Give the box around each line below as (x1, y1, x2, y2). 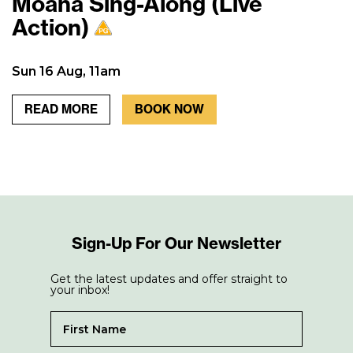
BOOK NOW (135, 102, 204, 117)
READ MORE (24, 102, 98, 117)
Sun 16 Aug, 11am (12, 64, 121, 80)
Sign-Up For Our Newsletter (72, 233, 281, 254)
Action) (12, 13, 89, 42)
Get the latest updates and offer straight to (50, 272, 288, 287)
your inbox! (50, 283, 110, 298)
